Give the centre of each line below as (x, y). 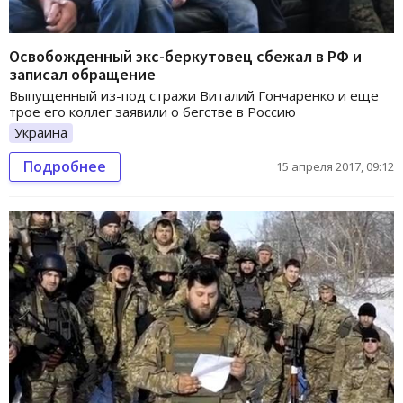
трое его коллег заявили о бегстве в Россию (152, 112)
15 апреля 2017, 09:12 (335, 167)
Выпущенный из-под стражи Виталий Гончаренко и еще (194, 96)
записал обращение (82, 75)
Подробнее (65, 167)
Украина (41, 133)
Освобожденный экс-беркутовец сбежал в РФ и (185, 57)
